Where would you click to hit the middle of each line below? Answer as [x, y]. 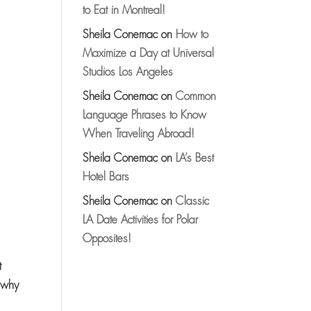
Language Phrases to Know [145, 115]
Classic [193, 201]
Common [196, 96]
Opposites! [107, 239]
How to [192, 35]
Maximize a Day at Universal [149, 53]
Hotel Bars [106, 177]
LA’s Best [195, 158]
